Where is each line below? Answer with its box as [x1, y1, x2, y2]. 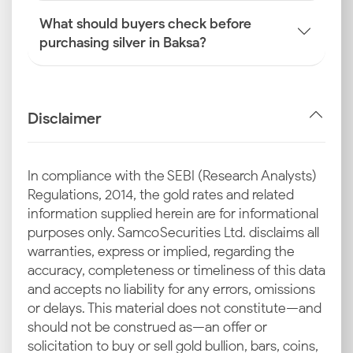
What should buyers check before [39, 15, 251, 32]
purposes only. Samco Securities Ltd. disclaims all [28, 224, 319, 241]
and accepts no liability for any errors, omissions [28, 281, 315, 298]
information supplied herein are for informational [28, 205, 318, 222]
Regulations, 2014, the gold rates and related [28, 186, 294, 203]
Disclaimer [28, 108, 102, 128]
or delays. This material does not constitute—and [28, 299, 321, 317]
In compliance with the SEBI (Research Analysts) [28, 167, 317, 184]
